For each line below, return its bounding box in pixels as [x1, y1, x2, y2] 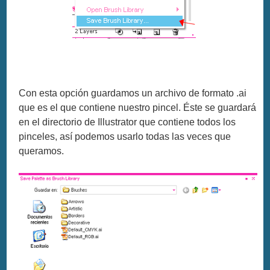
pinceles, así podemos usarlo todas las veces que [19, 131, 231, 142]
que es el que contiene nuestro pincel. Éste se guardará [19, 102, 257, 113]
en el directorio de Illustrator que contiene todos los [19, 117, 236, 128]
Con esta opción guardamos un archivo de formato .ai [19, 88, 247, 99]
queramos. [19, 146, 64, 157]
